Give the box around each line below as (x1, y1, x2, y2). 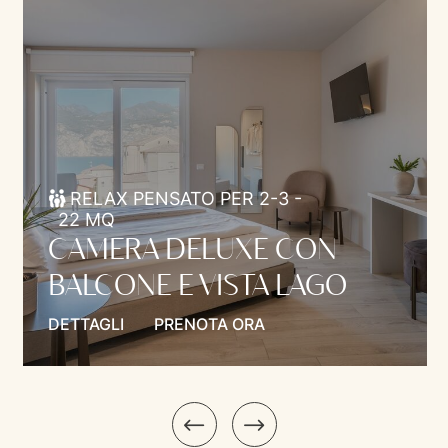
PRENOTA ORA (153, 312, 265, 335)
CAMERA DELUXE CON (47, 229, 337, 265)
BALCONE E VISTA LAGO (47, 265, 347, 301)
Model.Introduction (21, 364, 113, 379)
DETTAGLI (47, 312, 124, 335)
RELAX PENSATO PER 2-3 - (70, 184, 303, 211)
